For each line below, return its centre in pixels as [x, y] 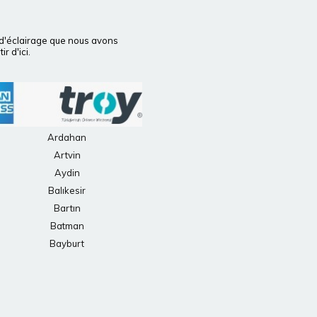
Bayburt [67, 244]
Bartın [67, 208]
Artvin [67, 155]
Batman [67, 226]
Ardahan [67, 138]
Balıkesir [67, 191]
